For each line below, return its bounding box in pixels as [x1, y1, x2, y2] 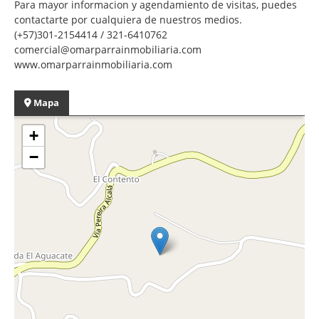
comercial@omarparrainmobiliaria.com [14, 42, 202, 56]
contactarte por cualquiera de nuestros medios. [14, 12, 242, 26]
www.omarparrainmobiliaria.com [14, 57, 172, 71]
